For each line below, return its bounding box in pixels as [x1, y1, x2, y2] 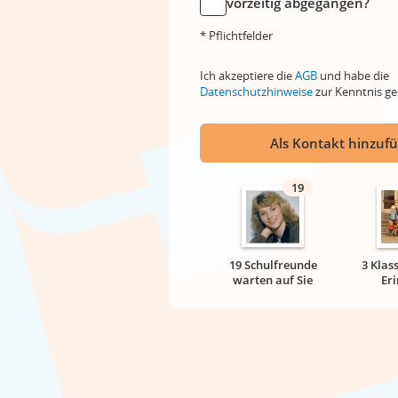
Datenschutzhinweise [200, 84, 313, 99]
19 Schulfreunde [228, 257, 317, 273]
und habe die [317, 68, 389, 84]
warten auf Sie [233, 272, 313, 288]
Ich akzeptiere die [200, 68, 295, 84]
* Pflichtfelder [200, 28, 273, 44]
